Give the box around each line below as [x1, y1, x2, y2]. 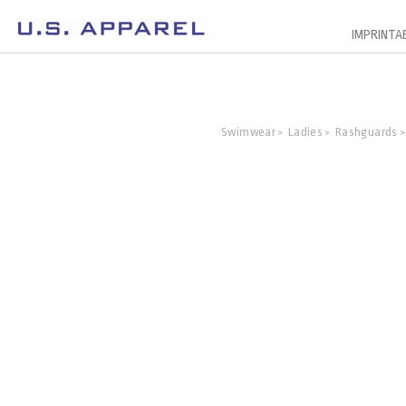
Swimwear [221, 125, 276, 139]
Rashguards [334, 125, 398, 139]
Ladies [287, 125, 324, 139]
